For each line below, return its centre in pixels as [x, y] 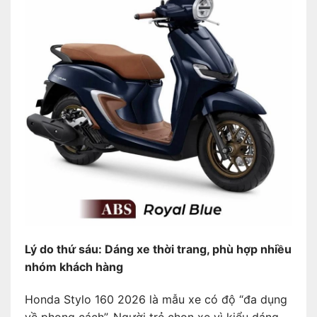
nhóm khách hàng [74, 267]
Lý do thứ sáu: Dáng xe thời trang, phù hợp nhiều [158, 249]
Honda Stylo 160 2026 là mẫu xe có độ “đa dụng [156, 300]
